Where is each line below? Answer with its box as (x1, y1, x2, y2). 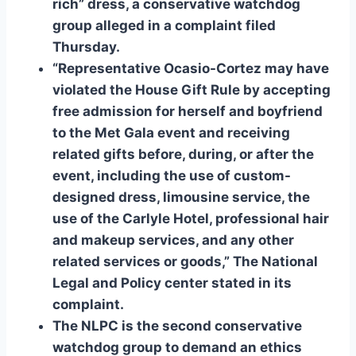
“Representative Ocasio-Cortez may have (52, 60, 329, 77)
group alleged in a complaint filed (52, 17, 276, 34)
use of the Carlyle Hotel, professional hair (52, 211, 329, 227)
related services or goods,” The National (52, 253, 318, 270)
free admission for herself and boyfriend (52, 103, 323, 120)
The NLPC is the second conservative (52, 318, 302, 335)
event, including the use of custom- (52, 168, 291, 184)
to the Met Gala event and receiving (52, 125, 290, 141)
